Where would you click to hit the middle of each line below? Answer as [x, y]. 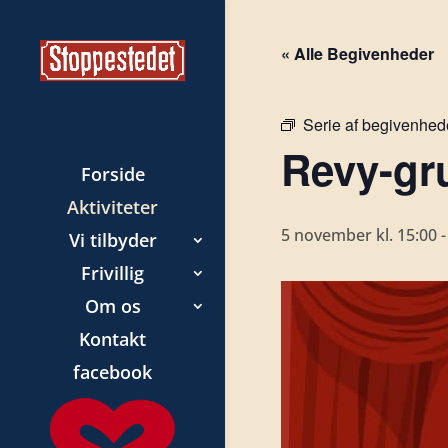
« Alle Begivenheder [357, 53]
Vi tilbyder [112, 239]
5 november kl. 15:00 [358, 235]
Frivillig [112, 272]
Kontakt [112, 338]
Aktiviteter [112, 206]
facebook [112, 371]
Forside [112, 173]
